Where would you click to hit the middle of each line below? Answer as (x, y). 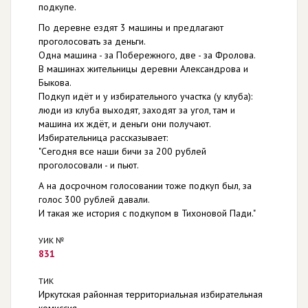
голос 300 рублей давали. (94, 199)
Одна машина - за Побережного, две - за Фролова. (147, 55)
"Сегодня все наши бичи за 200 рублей (122, 151)
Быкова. (55, 82)
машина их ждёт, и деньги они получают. (125, 124)
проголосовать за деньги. (92, 41)
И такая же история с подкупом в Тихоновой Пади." (147, 213)
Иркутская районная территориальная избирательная (151, 294)
